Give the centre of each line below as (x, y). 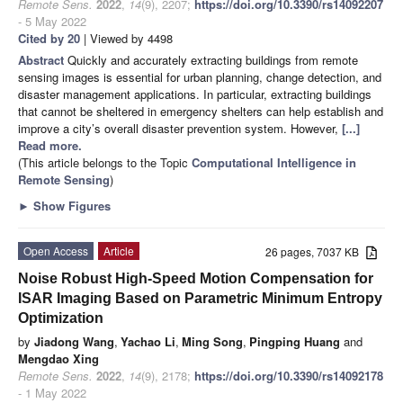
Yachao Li (148, 341)
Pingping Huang (295, 341)
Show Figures (70, 205)
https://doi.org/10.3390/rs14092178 (289, 375)
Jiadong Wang (74, 341)
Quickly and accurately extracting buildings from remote (213, 59)
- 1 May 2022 (52, 392)
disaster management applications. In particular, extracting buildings (195, 94)
